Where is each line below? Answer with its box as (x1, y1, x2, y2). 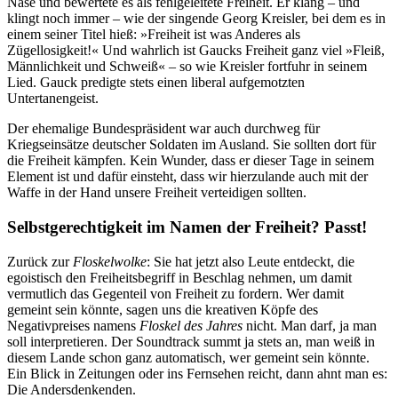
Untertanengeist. (7, 91, 99, 107)
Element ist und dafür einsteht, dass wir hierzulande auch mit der (7, 169, 368, 185)
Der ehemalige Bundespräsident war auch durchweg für (7, 121, 320, 137)
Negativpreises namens (7, 317, 139, 333)
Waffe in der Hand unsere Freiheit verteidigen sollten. (7, 185, 306, 201)
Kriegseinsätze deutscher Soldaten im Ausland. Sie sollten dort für (7, 137, 376, 153)
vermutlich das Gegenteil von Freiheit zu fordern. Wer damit (7, 285, 344, 301)
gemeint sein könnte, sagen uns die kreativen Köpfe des (7, 301, 318, 317)
